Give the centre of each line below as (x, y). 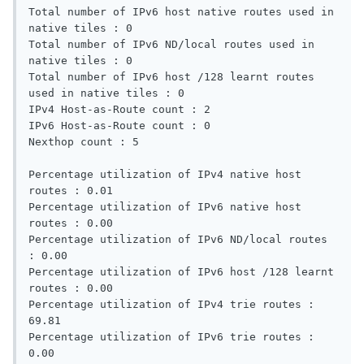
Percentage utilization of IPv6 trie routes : (171, 337)
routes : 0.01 (80, 191)
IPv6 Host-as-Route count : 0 (123, 126)
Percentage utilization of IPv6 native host (165, 207)
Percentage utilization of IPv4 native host (165, 175)
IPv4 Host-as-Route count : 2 (123, 110)
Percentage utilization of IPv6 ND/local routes (178, 240)
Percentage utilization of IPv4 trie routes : (171, 305)
